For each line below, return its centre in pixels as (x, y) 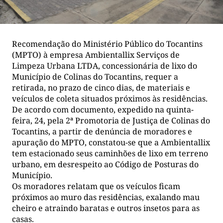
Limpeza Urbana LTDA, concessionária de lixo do (105, 66)
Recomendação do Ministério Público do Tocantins (107, 44)
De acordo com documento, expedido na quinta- (103, 110)
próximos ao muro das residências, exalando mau (106, 197)
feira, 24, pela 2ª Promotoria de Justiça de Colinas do (111, 121)
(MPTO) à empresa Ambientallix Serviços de (96, 55)
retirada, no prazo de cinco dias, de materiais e (101, 88)
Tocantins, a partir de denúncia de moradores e (102, 132)
